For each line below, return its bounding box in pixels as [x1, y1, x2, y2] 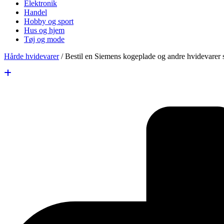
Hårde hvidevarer [4, 52, 59, 60]
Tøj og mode [24, 35, 64, 43]
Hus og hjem [24, 26, 64, 34]
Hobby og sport [24, 17, 73, 25]
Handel [24, 8, 47, 16]
